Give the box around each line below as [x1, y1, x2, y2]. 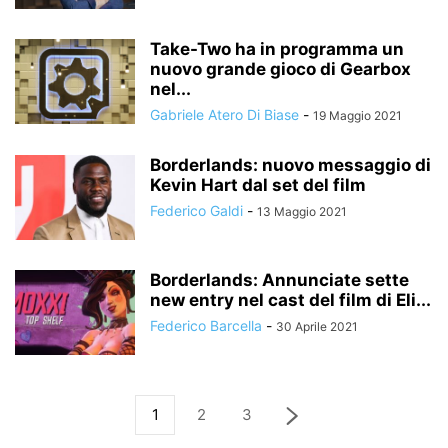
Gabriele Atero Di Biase [150, 106, 299, 123]
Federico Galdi [150, 202, 243, 219]
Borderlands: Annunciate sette [150, 270, 409, 290]
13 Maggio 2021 [257, 204, 347, 219]
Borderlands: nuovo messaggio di [150, 155, 431, 175]
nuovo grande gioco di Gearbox [150, 59, 411, 79]
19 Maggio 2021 [313, 108, 402, 123]
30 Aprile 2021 [276, 319, 358, 334]
